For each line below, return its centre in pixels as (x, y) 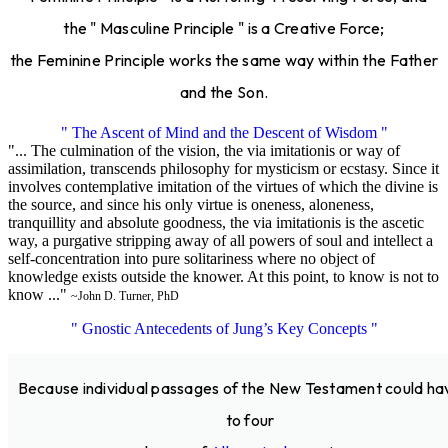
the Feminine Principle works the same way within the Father (224, 59)
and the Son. (224, 91)
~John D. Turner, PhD (125, 295)
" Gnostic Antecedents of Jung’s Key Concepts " (224, 328)
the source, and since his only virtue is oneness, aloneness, (191, 204)
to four (250, 419)
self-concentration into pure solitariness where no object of (191, 258)
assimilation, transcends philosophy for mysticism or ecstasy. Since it (223, 168)
